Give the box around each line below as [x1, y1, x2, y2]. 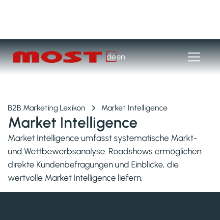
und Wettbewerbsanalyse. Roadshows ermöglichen [8, 146, 201, 156]
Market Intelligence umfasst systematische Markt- [8, 133, 197, 143]
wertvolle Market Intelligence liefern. [8, 172, 142, 183]
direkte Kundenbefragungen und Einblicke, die [8, 159, 179, 169]
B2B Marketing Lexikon [8, 103, 85, 112]
